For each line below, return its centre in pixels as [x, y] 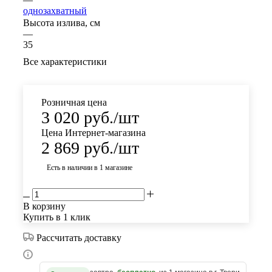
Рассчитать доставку [79, 238]
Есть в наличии [70, 168]
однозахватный [55, 11]
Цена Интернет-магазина [93, 133]
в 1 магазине [113, 168]
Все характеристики [65, 62]
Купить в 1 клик [57, 217]
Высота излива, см [62, 23]
